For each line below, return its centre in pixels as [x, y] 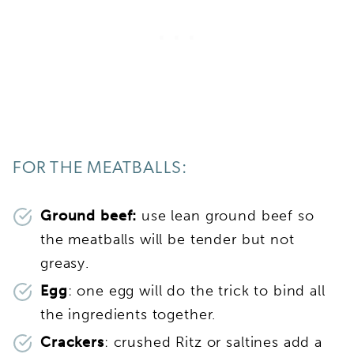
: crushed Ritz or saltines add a [213, 343]
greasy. [65, 264]
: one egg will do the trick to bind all [196, 291]
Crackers [72, 343]
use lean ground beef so [226, 216]
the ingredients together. [128, 315]
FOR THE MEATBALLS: [102, 169]
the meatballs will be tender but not [168, 240]
